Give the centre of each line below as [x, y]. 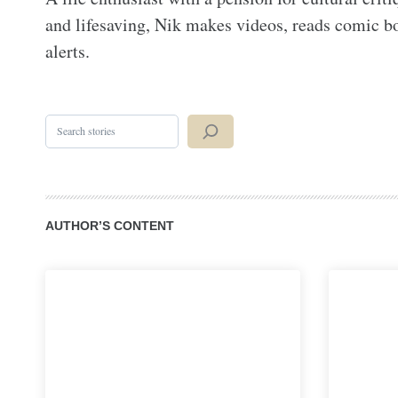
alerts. [68, 51]
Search [59, 122]
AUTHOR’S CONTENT [110, 225]
